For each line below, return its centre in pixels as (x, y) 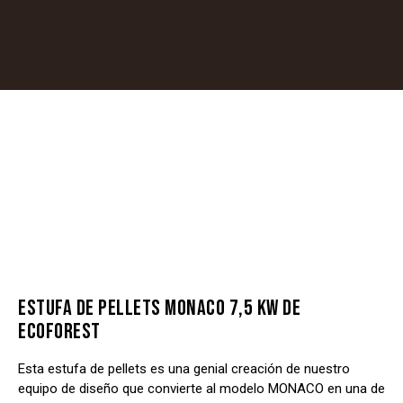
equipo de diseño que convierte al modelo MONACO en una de (201, 388)
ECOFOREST (59, 331)
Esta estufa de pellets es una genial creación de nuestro (184, 368)
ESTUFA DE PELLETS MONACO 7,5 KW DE (159, 308)
